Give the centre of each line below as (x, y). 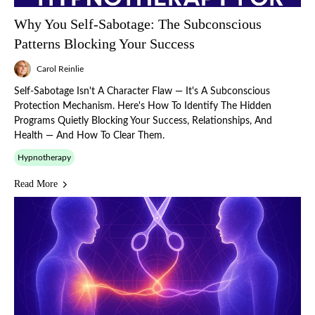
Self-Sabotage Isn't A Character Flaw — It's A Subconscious (142, 91)
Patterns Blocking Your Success (104, 44)
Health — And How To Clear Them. (89, 136)
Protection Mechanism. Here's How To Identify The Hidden (143, 106)
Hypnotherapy (44, 157)
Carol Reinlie (60, 69)
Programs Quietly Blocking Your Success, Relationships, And (143, 121)
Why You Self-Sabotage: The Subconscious (138, 24)
